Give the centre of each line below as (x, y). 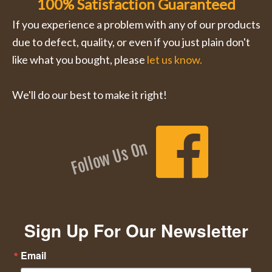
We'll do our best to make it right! (90, 94)
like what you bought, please (80, 59)
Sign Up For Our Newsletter (136, 230)
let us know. (175, 59)
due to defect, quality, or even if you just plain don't (131, 42)
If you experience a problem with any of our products (136, 24)
